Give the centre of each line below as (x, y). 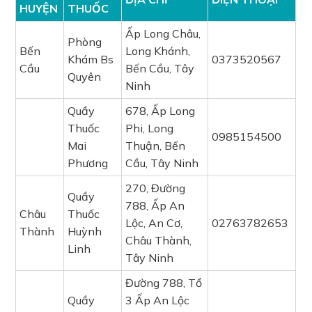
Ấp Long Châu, (163, 33)
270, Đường (156, 188)
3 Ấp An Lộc (158, 300)
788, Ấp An (155, 205)
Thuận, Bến (156, 146)
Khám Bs (91, 59)
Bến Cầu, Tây (160, 68)
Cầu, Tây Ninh (162, 163)
